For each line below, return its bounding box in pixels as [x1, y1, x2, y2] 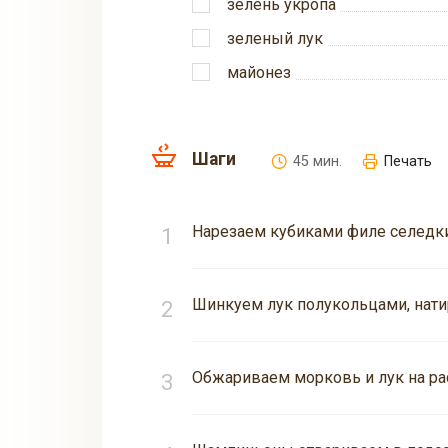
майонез [227, 63, 291, 83]
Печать [384, 153, 432, 171]
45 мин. [293, 153, 342, 171]
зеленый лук [227, 29, 323, 49]
